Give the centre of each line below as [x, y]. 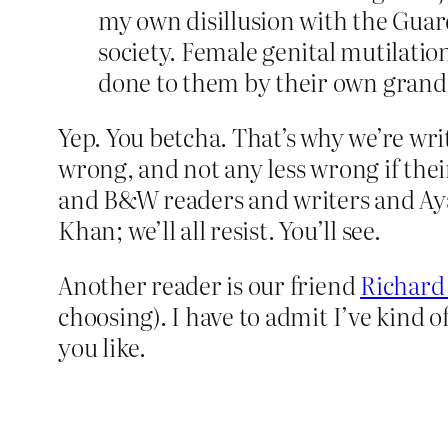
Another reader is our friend [209, 285]
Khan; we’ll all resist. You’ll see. [219, 230]
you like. [102, 347]
